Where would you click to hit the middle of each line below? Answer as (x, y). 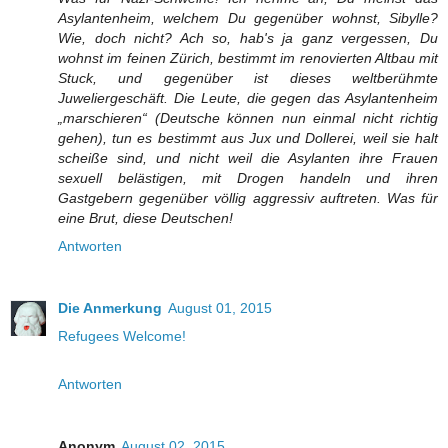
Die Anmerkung (110, 307)
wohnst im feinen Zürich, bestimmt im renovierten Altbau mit (248, 57)
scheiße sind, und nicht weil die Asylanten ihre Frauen (248, 157)
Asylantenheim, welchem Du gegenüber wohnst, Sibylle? (248, 17)
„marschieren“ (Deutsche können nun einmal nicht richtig (248, 117)
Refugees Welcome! (122, 335)
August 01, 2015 (220, 307)
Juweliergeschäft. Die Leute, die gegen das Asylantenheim (248, 97)
